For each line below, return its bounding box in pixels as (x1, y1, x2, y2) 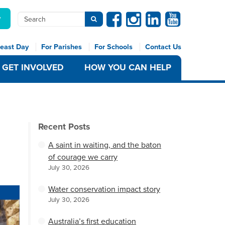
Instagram (126, 11, 160, 21)
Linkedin (145, 11, 175, 21)
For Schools (94, 43, 133, 51)
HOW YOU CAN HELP (84, 62, 171, 73)
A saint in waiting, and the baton (48, 140, 161, 150)
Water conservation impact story (48, 184, 160, 194)
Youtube (165, 11, 194, 21)
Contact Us (145, 43, 181, 51)
